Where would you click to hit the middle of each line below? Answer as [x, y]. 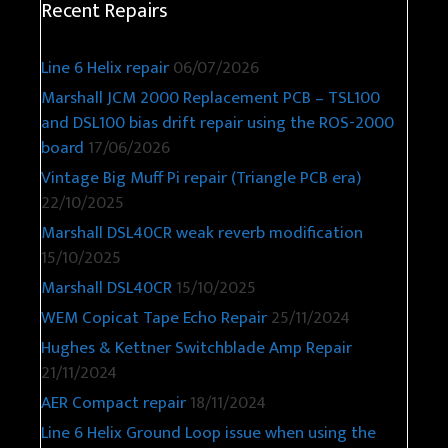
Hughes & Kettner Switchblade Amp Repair [196, 348]
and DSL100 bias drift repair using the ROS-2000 [217, 123]
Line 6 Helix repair [105, 68]
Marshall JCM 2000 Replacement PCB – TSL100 [210, 98]
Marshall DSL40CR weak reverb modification [202, 233]
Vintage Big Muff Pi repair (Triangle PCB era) [201, 178]
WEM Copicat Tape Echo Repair [154, 318]
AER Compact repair [113, 403]
